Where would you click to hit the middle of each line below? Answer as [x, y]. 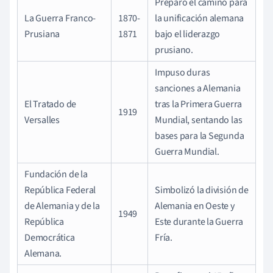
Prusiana [42, 34]
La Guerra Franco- [60, 18]
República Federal [60, 190]
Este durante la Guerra [199, 222]
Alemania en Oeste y [195, 206]
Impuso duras [183, 72]
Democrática [50, 237]
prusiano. [174, 50]
